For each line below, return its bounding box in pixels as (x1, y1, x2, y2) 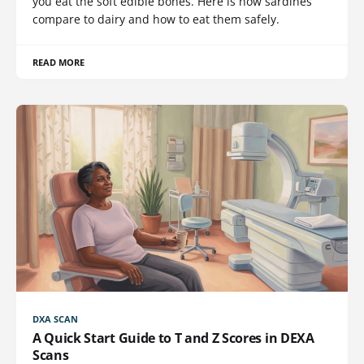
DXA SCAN (32, 312, 79, 325)
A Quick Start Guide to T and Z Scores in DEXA (32, 328, 314, 347)
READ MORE (32, 56, 85, 69)
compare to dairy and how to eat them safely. (32, 11, 279, 28)
